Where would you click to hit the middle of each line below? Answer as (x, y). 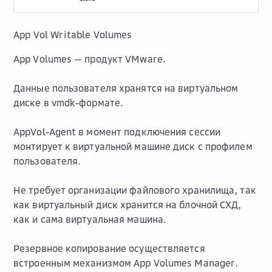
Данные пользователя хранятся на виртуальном (126, 88)
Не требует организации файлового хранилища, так (135, 190)
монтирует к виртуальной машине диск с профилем (133, 147)
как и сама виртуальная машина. (90, 219)
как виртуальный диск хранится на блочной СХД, (127, 205)
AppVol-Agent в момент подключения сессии (117, 132)
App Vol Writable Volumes (73, 35)
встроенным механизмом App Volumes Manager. (126, 263)
